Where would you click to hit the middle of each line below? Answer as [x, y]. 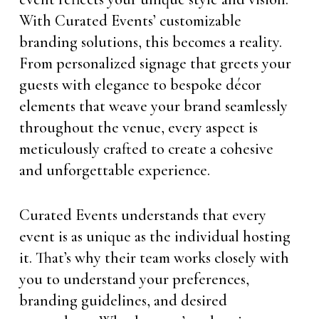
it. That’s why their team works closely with [154, 258]
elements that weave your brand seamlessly [153, 106]
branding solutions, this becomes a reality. [150, 42]
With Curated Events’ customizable [130, 21]
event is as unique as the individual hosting [155, 236]
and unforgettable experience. [114, 170]
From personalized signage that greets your [155, 63]
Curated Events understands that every [142, 215]
